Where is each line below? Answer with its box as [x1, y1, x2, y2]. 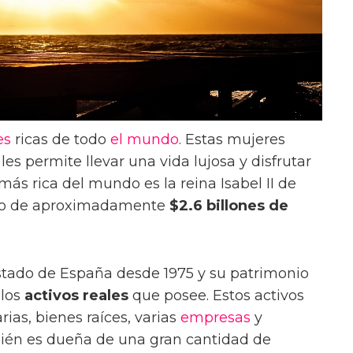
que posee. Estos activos [128, 286, 304, 304]
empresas [180, 308, 251, 326]
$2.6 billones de [169, 196, 288, 214]
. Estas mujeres [179, 130, 285, 148]
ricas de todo [11, 130, 110, 148]
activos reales [24, 286, 128, 304]
